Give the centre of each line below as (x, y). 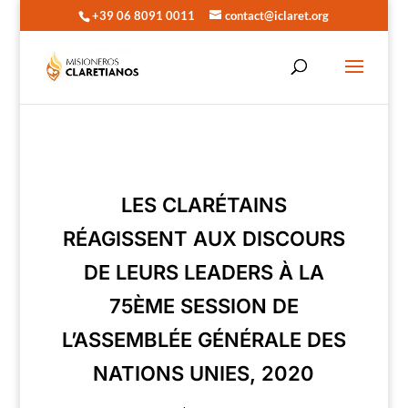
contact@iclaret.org (277, 15)
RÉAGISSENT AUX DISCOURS (204, 239)
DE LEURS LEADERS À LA (204, 272)
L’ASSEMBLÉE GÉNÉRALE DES (204, 340)
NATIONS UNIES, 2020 (204, 373)
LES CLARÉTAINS (204, 205)
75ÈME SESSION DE (204, 306)
